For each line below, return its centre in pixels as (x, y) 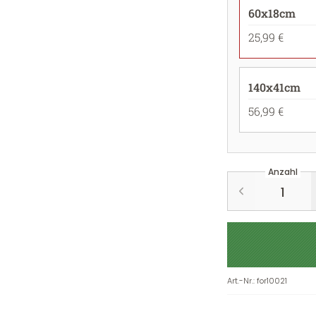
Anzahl (283, 172)
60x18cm (272, 13)
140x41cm (274, 87)
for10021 (272, 281)
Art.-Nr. (240, 281)
